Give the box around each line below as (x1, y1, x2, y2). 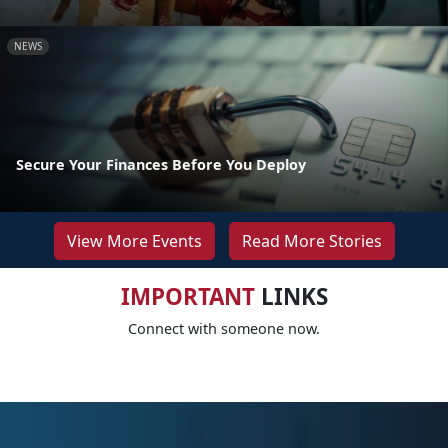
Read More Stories (241, 230, 382, 253)
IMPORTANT (120, 281, 255, 313)
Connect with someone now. (128, 319, 320, 339)
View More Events (66, 230, 202, 253)
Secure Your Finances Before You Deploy (16, 155, 306, 175)
